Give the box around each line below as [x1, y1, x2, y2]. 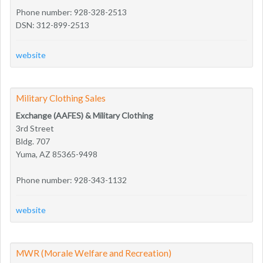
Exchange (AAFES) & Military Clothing [16, 110, 153, 120]
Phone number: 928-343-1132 [16, 174, 127, 185]
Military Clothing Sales [16, 92, 106, 103]
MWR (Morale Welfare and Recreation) [16, 247, 171, 258]
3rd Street [16, 123, 54, 133]
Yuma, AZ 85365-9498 [16, 149, 97, 159]
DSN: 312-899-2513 [16, 19, 89, 30]
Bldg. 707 [16, 136, 50, 146]
